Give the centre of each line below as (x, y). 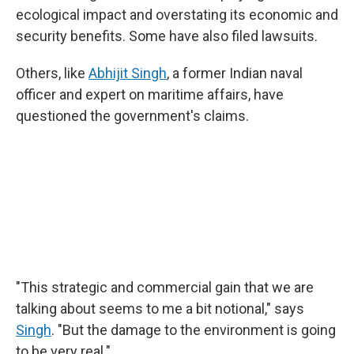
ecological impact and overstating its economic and (177, 15)
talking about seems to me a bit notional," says (160, 309)
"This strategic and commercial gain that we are (165, 287)
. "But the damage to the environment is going (194, 330)
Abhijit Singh (128, 73)
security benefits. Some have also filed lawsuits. (167, 36)
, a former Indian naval (235, 73)
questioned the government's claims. (132, 116)
